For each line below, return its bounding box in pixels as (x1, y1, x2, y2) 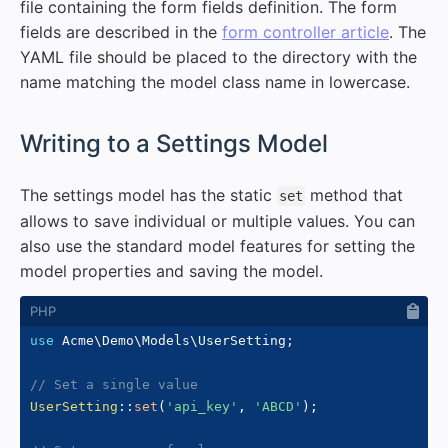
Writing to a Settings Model (20, 128, 328, 158)
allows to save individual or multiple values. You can (20, 210, 415, 231)
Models (142, 332, 190, 348)
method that (305, 184, 403, 205)
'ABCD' (254, 398, 302, 414)
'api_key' (166, 398, 238, 414)
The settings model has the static (20, 184, 277, 205)
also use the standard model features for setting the (20, 235, 415, 256)
